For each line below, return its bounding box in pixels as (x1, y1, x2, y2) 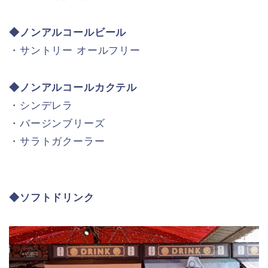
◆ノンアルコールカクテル (9, 81, 138, 93)
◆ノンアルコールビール (9, 26, 127, 38)
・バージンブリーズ (9, 117, 105, 129)
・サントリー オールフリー (9, 44, 141, 56)
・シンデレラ (9, 99, 74, 111)
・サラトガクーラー (9, 135, 105, 147)
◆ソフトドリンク (9, 191, 95, 203)
